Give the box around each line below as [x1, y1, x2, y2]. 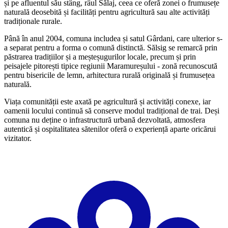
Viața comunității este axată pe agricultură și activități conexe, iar [4, 97, 211, 106]
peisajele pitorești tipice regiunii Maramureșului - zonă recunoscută [4, 61, 217, 70]
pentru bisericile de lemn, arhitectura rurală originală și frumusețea [4, 70, 215, 79]
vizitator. [4, 133, 32, 142]
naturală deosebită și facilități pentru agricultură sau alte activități [4, 7, 210, 16]
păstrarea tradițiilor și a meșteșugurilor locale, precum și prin [4, 52, 196, 61]
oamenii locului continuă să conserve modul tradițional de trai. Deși [4, 106, 219, 115]
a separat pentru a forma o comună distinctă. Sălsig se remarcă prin [4, 43, 217, 52]
